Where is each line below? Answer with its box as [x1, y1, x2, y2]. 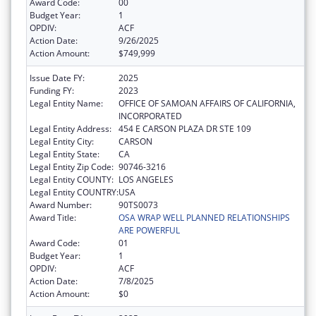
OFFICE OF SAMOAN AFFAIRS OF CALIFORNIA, [119, 97, 296, 110]
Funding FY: [30, 85, 74, 97]
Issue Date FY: [30, 72, 85, 85]
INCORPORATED [119, 110, 182, 123]
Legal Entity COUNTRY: [30, 186, 119, 199]
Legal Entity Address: [30, 123, 111, 135]
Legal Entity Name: [30, 97, 103, 110]
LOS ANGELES [119, 174, 174, 186]
